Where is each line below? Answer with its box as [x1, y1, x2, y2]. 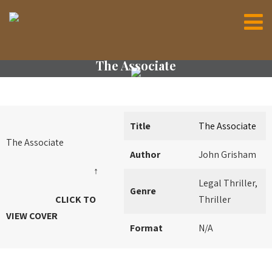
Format [130, 222, 163, 234]
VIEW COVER [6, 209, 58, 222]
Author [130, 148, 160, 161]
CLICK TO [6, 193, 96, 206]
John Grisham [199, 148, 256, 161]
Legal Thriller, [199, 177, 257, 189]
